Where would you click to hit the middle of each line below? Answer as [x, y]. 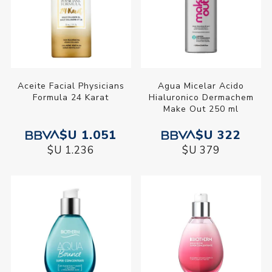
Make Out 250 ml [201, 109]
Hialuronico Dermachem [201, 97]
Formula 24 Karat [71, 97]
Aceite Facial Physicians [71, 86]
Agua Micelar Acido [201, 86]
